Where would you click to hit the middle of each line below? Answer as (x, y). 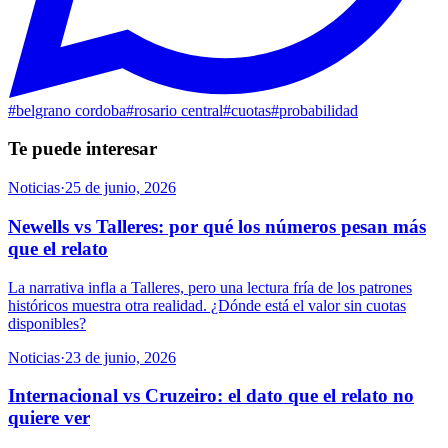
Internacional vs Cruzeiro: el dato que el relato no (211, 396)
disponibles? (47, 323)
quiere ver (49, 418)
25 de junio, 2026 (120, 188)
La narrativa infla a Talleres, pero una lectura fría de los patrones (210, 287)
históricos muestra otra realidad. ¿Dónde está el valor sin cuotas (207, 305)
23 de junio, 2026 (120, 357)
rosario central (178, 110)
